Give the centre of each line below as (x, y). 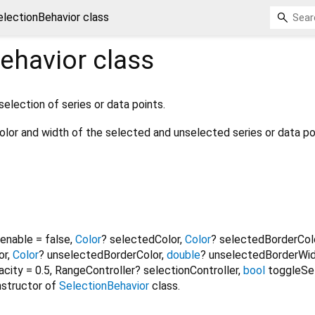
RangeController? (98, 271)
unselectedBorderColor (104, 255)
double (184, 255)
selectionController (191, 271)
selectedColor (145, 240)
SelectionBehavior (104, 286)
